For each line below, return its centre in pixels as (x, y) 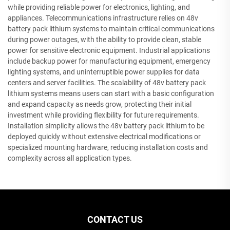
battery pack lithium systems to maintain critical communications (111, 28)
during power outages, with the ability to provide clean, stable (104, 39)
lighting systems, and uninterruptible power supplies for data (104, 72)
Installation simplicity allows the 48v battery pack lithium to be (106, 126)
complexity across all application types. (70, 158)
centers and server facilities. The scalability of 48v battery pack (107, 82)
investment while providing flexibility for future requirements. (103, 115)
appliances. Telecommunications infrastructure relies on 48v (103, 18)
